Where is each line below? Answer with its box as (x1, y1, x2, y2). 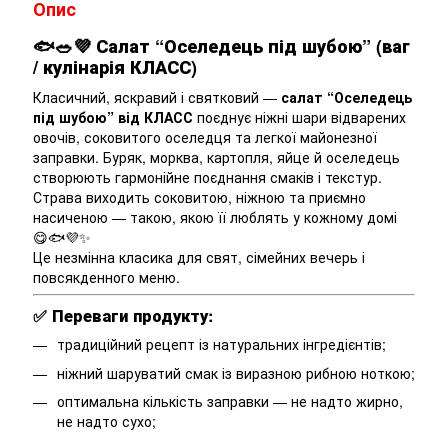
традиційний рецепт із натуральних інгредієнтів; (57, 334, 386, 355)
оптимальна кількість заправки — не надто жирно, (57, 391, 403, 412)
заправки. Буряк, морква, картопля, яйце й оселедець (33, 146, 400, 167)
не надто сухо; (57, 411, 156, 432)
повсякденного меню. (33, 266, 180, 287)
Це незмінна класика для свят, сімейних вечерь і (33, 246, 365, 267)
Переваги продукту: (52, 304, 213, 328)
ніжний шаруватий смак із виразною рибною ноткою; (57, 362, 415, 383)
